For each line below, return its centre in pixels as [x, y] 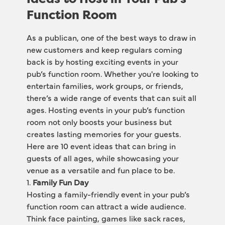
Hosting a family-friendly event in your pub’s [108, 194]
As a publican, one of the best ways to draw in [111, 37]
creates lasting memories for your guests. [103, 134]
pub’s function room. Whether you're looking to [112, 73]
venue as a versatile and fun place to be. [100, 170]
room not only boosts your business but [99, 122]
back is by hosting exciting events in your [102, 61]
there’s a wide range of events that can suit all [111, 97]
